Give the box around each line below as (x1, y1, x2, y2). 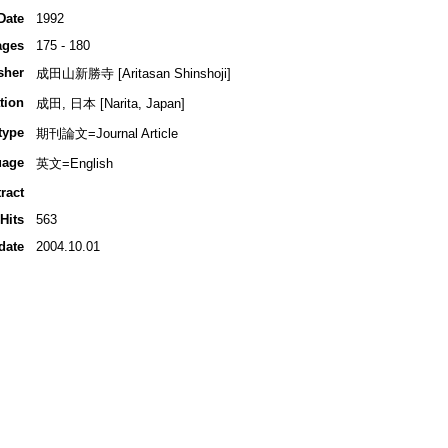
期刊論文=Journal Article (35, 126, 178, 142)
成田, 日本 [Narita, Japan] (35, 96, 185, 112)
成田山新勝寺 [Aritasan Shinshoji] (35, 66, 231, 82)
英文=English (35, 156, 113, 172)
